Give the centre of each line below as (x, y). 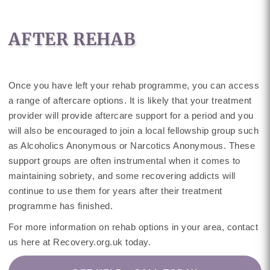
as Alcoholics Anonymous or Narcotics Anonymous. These (132, 146)
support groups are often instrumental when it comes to (124, 161)
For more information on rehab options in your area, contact (133, 227)
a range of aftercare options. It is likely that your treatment (130, 100)
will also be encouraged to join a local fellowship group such (133, 130)
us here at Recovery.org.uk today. (80, 242)
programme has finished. (61, 206)
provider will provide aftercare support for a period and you (131, 115)
